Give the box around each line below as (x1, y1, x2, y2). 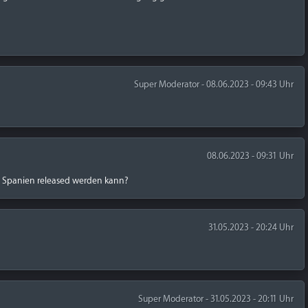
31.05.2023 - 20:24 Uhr (208, 222, 294, 232)
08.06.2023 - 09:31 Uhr (206, 151, 294, 161)
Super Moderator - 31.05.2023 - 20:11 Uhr (137, 294, 294, 304)
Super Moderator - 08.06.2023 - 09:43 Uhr (133, 79, 294, 89)
